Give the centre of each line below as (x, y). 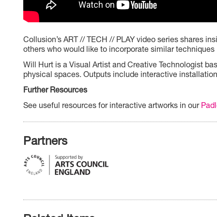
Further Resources (55, 90)
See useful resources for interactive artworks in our (112, 105)
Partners (45, 140)
